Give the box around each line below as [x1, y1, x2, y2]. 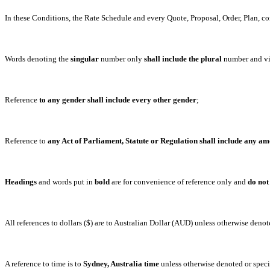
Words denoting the [5, 54, 71, 63]
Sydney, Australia [83, 259, 142, 268]
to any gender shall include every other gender [39, 95, 196, 104]
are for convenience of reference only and [110, 177, 248, 186]
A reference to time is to [5, 259, 83, 268]
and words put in [37, 177, 95, 186]
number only [99, 54, 144, 63]
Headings [5, 177, 37, 186]
